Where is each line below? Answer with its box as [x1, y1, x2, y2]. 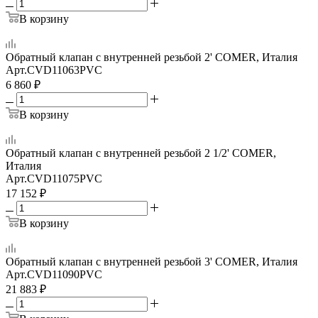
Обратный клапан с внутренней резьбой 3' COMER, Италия [6, 255, 297, 268]
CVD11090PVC [27, 268, 102, 280]
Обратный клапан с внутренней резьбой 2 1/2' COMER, [6, 146, 276, 159]
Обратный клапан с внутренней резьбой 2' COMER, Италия [6, 50, 297, 63]
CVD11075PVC [27, 172, 102, 185]
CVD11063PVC [27, 63, 102, 76]
